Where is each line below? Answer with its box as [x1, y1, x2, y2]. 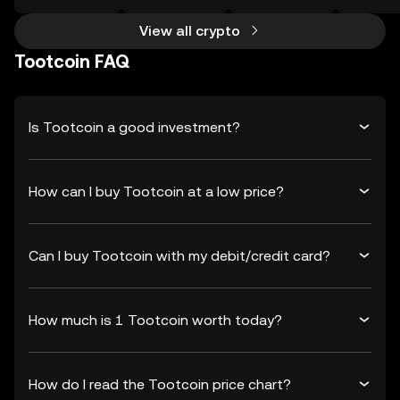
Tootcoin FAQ [14, 51, 129, 72]
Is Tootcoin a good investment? [29, 118, 240, 136]
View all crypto [138, 22, 240, 39]
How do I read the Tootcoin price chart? [29, 375, 291, 393]
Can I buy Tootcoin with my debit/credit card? [29, 246, 330, 264]
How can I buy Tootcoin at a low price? [29, 182, 284, 200]
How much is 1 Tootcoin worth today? [29, 311, 282, 329]
